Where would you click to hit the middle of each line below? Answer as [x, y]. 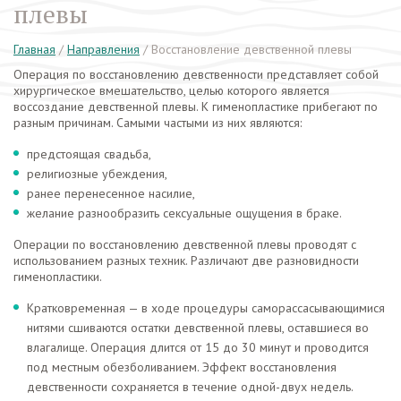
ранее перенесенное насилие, [111, 193]
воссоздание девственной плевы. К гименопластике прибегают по [196, 107]
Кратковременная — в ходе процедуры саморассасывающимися [206, 308]
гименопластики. [58, 277]
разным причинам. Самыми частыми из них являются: [158, 123]
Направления [103, 49]
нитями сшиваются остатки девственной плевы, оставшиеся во [198, 328]
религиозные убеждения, [97, 174]
